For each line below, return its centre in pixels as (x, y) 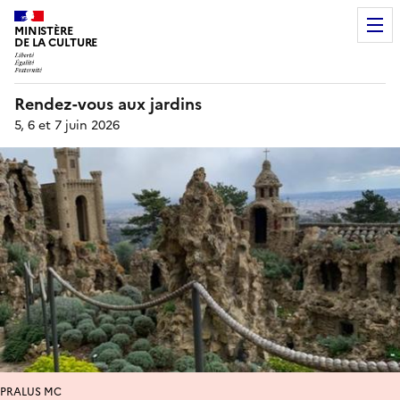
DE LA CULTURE (56, 42)
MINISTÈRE (44, 31)
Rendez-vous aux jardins (108, 104)
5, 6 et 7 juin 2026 (67, 125)
